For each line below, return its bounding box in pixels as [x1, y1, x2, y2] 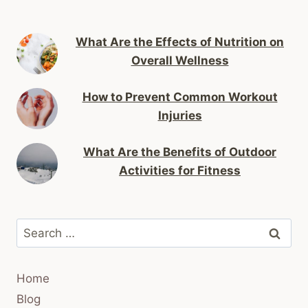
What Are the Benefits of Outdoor [83, 144, 276, 159]
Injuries [157, 108, 202, 122]
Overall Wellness [131, 53, 229, 67]
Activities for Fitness [119, 163, 241, 177]
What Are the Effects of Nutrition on [76, 34, 284, 49]
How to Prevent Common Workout [82, 89, 278, 104]
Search [16, 219, 54, 234]
